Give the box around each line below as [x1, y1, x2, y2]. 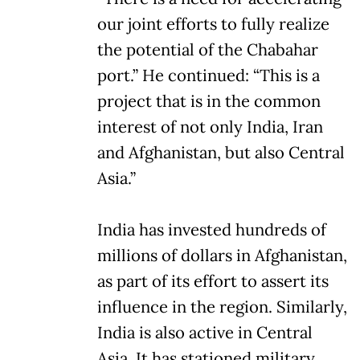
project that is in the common [97, 90, 321, 112]
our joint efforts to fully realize [97, 13, 329, 35]
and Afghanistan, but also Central [97, 141, 345, 163]
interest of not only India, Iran [97, 116, 323, 137]
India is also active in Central [97, 321, 313, 343]
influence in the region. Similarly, [97, 296, 347, 317]
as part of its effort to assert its [97, 270, 329, 292]
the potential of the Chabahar [97, 39, 318, 60]
